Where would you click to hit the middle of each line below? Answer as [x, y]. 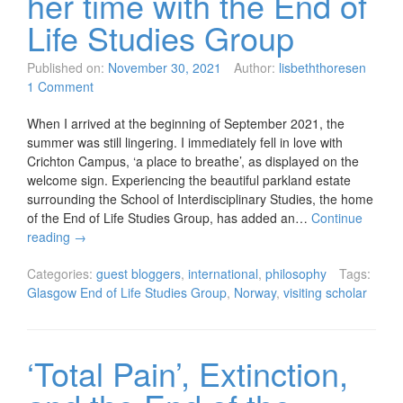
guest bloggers [139, 274]
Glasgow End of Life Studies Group [127, 293]
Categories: [60, 274]
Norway [255, 293]
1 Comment [60, 87]
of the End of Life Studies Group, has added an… [169, 218]
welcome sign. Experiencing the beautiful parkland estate [189, 180]
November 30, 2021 [165, 68]
